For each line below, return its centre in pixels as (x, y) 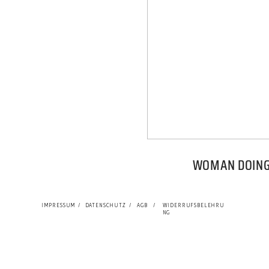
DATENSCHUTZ (105, 206)
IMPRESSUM (59, 206)
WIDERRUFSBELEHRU (193, 206)
